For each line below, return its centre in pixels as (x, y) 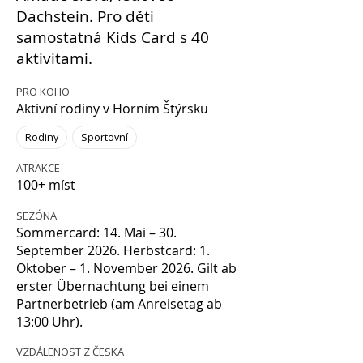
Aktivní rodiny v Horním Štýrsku (112, 109)
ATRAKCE (38, 168)
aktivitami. (54, 58)
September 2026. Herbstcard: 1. (113, 250)
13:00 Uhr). (49, 322)
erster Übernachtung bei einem (113, 286)
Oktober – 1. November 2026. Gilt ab (126, 268)
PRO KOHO (43, 92)
